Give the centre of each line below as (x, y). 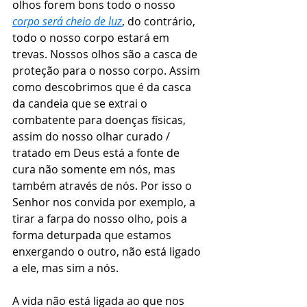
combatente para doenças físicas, (100, 120)
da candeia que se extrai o (81, 104)
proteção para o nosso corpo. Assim (108, 71)
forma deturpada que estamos (93, 235)
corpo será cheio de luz (67, 22)
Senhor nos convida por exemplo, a (105, 202)
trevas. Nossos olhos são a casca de (106, 54)
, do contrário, (160, 22)
